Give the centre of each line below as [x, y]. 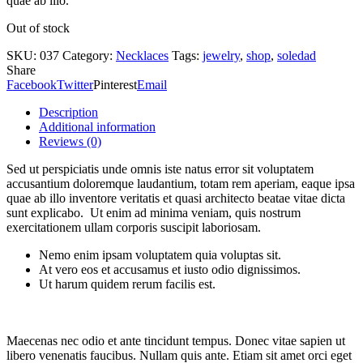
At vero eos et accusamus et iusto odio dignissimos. [170, 269]
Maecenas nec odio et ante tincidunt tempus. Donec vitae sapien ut [176, 340]
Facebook [32, 84]
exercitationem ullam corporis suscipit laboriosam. [134, 227]
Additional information [97, 126]
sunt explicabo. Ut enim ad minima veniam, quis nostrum [154, 212]
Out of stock [38, 28]
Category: [88, 55]
